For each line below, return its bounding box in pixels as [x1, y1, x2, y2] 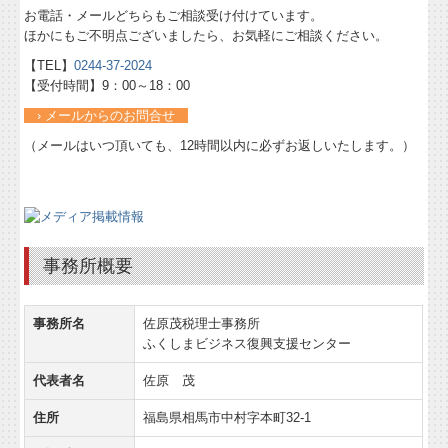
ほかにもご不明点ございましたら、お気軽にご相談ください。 [24, 28, 389, 44]
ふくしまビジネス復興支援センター [143, 335, 352, 351]
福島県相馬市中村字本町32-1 [143, 409, 312, 425]
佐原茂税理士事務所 [143, 315, 261, 331]
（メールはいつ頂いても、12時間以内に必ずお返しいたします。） [24, 138, 416, 154]
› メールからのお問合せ [37, 108, 176, 124]
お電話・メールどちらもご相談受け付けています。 [24, 8, 324, 24]
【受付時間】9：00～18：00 [24, 78, 191, 94]
